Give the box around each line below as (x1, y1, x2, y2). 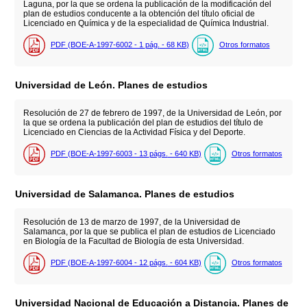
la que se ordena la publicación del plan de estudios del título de (23, 117, 263, 127)
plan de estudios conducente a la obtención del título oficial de (23, 8, 255, 19)
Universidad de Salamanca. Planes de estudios (15, 188, 235, 199)
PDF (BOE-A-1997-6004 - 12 (50, 258, 149, 267)
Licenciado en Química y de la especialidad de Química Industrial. (23, 18, 269, 28)
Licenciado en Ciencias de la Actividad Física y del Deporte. (23, 127, 245, 137)
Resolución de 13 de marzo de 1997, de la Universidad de (23, 217, 241, 227)
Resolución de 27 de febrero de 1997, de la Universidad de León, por (23, 108, 282, 118)
